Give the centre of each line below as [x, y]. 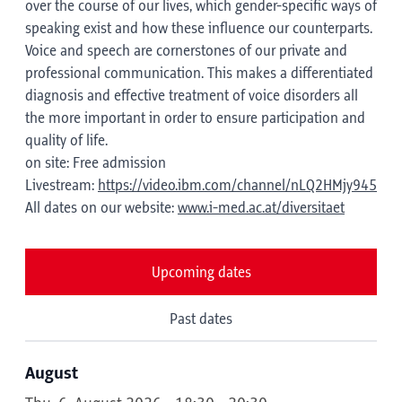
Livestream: [61, 186]
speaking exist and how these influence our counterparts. [199, 29]
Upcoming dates [201, 273]
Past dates [201, 319]
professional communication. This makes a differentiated [199, 74]
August [52, 374]
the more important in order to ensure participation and [195, 118]
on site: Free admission [96, 163]
